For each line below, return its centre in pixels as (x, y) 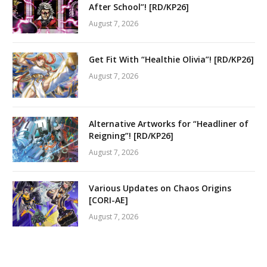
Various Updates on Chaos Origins (160, 188)
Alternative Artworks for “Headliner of (169, 123)
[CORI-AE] (108, 200)
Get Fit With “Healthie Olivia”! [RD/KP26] (171, 59)
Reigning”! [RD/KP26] (131, 135)
